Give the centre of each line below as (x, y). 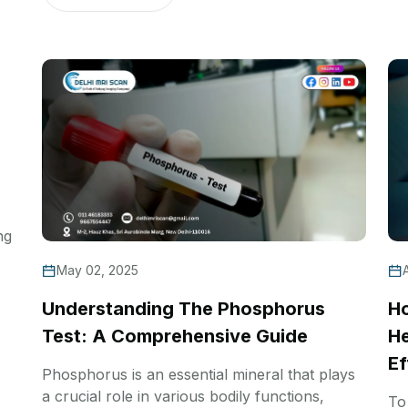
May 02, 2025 (97, 270)
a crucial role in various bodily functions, (183, 396)
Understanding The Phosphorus (184, 308)
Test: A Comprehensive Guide (175, 336)
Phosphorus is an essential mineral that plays (199, 374)
